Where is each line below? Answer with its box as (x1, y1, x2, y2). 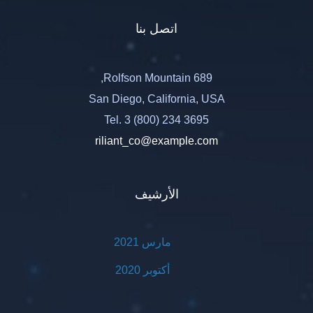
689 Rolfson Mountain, (194, 71, 212, 84)
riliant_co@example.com (95, 134, 218, 147)
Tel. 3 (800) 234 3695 (104, 113, 209, 126)
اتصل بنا (136, 21, 177, 36)
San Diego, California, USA (88, 92, 225, 105)
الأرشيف (134, 187, 179, 201)
